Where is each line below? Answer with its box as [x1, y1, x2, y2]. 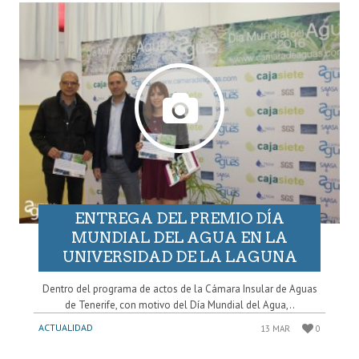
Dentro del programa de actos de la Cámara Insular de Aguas [42, 282, 317, 296]
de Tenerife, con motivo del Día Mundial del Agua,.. [64, 298, 295, 313]
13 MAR [260, 323, 291, 334]
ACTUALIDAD [38, 321, 93, 333]
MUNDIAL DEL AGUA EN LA [71, 228, 288, 248]
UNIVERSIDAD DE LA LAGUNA [62, 248, 297, 267]
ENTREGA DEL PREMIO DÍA [75, 209, 284, 228]
